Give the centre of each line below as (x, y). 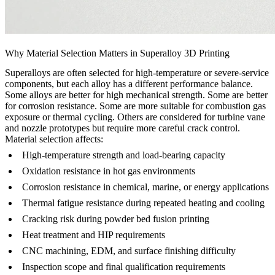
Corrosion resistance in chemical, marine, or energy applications (145, 187)
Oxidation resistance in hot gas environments (109, 171)
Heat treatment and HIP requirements (94, 235)
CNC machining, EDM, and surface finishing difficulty (129, 251)
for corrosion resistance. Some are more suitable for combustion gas (135, 106)
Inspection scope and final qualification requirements (124, 267)
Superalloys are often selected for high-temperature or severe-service (137, 73)
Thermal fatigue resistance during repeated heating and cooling (143, 203)
